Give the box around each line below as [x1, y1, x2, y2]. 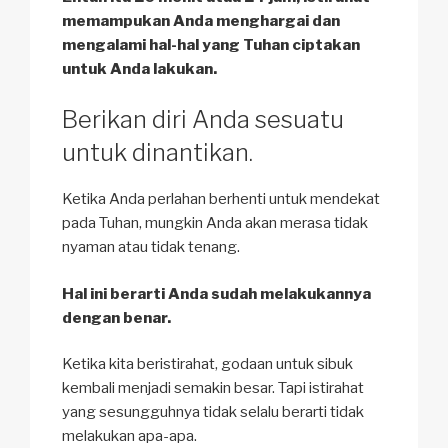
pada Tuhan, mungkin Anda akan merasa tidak [62, 214, 368, 233]
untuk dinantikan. [62, 138, 253, 168]
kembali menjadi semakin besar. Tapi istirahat [62, 379, 364, 398]
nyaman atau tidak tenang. [62, 238, 240, 257]
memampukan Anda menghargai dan [62, 11, 340, 30]
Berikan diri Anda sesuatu [62, 105, 344, 135]
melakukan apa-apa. [62, 427, 197, 446]
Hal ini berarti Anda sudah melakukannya [62, 284, 371, 303]
